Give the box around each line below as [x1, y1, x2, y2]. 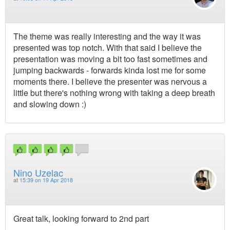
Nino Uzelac [13, 166, 63, 180]
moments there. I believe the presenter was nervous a [13, 75, 207, 87]
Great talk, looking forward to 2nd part [13, 212, 149, 224]
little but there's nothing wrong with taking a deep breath [13, 86, 215, 99]
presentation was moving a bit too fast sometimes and [13, 52, 207, 65]
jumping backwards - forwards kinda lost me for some [13, 64, 206, 76]
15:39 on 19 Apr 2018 [20, 176, 73, 184]
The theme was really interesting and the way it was [13, 30, 201, 42]
